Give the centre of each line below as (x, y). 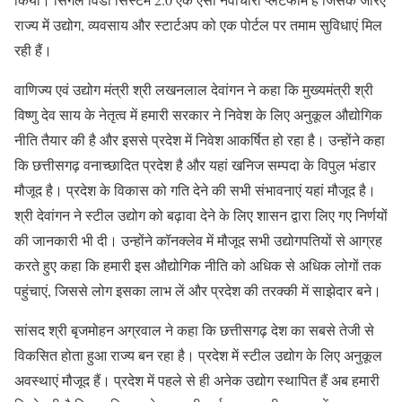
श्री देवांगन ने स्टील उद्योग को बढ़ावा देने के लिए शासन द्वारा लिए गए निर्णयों (201, 215)
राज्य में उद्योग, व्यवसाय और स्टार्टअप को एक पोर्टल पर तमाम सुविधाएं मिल (198, 25)
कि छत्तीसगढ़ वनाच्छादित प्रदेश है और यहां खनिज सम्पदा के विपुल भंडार (195, 165)
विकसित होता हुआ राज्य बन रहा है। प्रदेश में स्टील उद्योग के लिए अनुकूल (198, 355)
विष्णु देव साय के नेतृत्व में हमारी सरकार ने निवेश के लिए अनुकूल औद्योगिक (198, 115)
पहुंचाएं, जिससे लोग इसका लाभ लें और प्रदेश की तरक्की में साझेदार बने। (198, 291)
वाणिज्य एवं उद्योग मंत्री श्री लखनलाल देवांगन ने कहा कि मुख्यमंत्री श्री (194, 90)
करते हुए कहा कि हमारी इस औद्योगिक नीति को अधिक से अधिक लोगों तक (198, 266)
